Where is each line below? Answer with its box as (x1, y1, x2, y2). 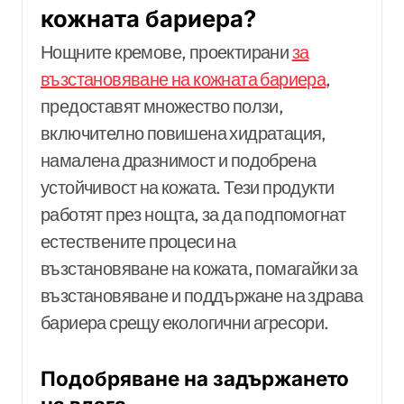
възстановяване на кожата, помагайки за (41, 257, 358, 280)
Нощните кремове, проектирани (41, 41, 292, 64)
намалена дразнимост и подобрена (41, 149, 317, 172)
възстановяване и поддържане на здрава (41, 284, 363, 308)
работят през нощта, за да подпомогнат (41, 203, 346, 226)
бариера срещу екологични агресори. (41, 311, 329, 335)
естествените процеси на (41, 230, 236, 253)
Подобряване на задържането (41, 366, 349, 391)
